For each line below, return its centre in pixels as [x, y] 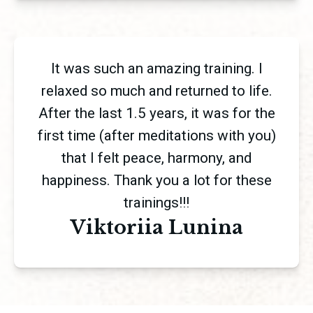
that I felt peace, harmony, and [156, 158]
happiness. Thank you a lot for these [156, 181]
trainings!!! [156, 203]
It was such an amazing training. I [156, 69]
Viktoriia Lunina [156, 228]
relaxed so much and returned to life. [156, 91]
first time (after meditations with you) [156, 136]
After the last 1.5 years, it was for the [156, 114]
